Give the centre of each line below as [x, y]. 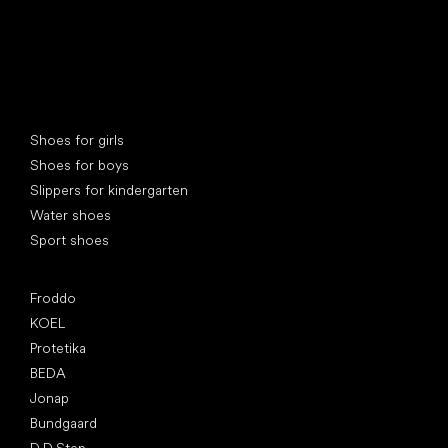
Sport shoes [69, 239]
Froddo [53, 297]
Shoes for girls [77, 139]
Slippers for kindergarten [109, 189]
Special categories [89, 120]
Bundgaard [63, 422]
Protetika [58, 347]
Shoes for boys [79, 164]
